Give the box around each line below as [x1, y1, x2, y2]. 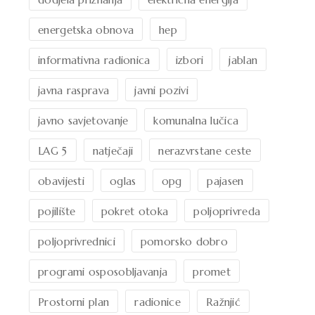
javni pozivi [134, 83, 188, 97]
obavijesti [38, 174, 84, 188]
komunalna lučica [153, 113, 239, 127]
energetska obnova [38, 22, 134, 37]
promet [193, 264, 231, 278]
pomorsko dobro [140, 234, 229, 248]
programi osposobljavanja [38, 264, 168, 278]
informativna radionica [38, 53, 150, 67]
